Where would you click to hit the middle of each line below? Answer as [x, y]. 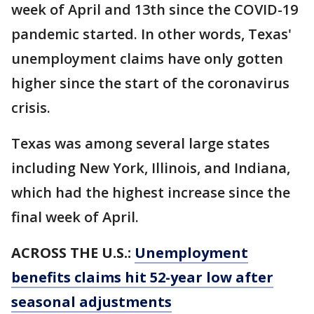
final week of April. [77, 217]
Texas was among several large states [141, 143]
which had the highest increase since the [151, 192]
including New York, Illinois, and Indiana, [151, 168]
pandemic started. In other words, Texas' [151, 34]
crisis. [33, 108]
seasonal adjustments [91, 302]
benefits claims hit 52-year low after [142, 277]
